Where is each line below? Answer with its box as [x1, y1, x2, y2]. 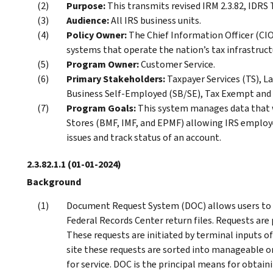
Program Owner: [66, 57, 139, 71]
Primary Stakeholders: [66, 72, 165, 85]
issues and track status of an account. [66, 130, 221, 144]
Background [27, 175, 81, 188]
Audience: [66, 13, 109, 27]
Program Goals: [66, 101, 136, 115]
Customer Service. [139, 57, 215, 71]
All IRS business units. [109, 13, 201, 27]
